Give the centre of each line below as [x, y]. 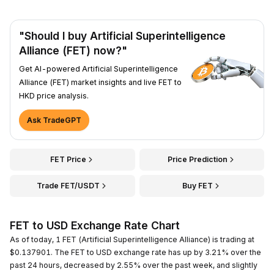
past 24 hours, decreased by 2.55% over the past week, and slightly [134, 265]
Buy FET [197, 185]
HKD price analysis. [54, 95]
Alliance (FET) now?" [73, 50]
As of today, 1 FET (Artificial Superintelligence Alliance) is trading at [132, 239]
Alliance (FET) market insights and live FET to [100, 82]
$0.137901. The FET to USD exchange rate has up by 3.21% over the [135, 252]
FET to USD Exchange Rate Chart [95, 225]
